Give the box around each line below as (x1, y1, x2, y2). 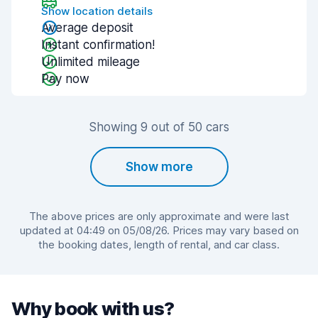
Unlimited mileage (41, 55, 140, 69)
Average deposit (41, 21, 133, 35)
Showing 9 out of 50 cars (89, 120, 229, 134)
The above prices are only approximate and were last (28, 209, 290, 223)
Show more (125, 160, 193, 174)
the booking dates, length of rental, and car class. (38, 238, 280, 251)
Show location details (41, 4, 153, 18)
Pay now (41, 72, 89, 86)
